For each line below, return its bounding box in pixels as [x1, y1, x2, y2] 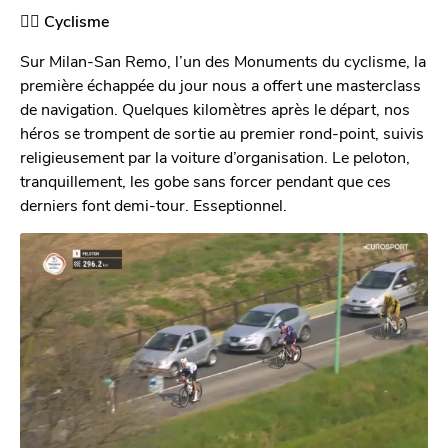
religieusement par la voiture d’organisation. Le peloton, [20, 145, 410, 167]
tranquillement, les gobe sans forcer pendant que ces [20, 169, 391, 191]
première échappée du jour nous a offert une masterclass [20, 73, 421, 95]
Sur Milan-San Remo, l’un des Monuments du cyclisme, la [20, 49, 426, 71]
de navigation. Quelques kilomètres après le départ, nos [20, 97, 410, 119]
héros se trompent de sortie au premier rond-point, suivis [20, 121, 424, 143]
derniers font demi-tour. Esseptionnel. [20, 193, 287, 215]
